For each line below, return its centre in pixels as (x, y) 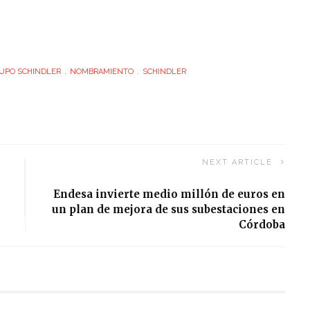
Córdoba (262, 225)
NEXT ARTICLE (238, 163)
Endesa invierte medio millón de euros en (170, 194)
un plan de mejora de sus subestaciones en (169, 210)
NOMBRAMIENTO (102, 71)
